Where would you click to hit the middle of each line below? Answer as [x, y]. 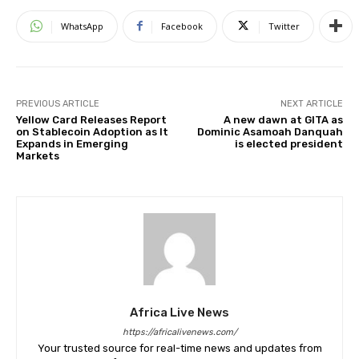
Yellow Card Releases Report [91, 119]
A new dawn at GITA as [283, 119]
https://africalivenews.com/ [179, 332]
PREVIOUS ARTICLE [58, 103]
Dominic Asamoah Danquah [270, 131]
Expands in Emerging [72, 143]
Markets [38, 155]
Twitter [284, 26]
